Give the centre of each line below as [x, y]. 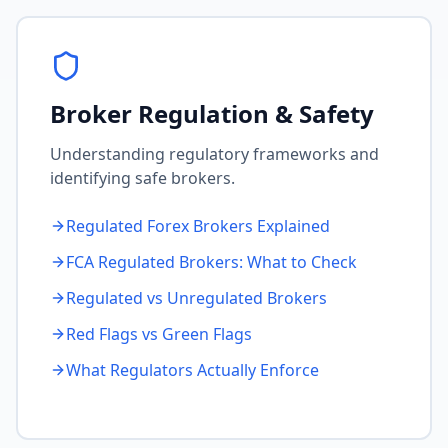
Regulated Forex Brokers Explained [198, 226]
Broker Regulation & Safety [212, 113]
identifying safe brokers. [142, 178]
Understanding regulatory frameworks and [214, 154]
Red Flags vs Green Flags [159, 334]
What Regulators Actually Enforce [192, 370]
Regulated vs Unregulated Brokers [196, 298]
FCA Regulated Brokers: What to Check [211, 262]
